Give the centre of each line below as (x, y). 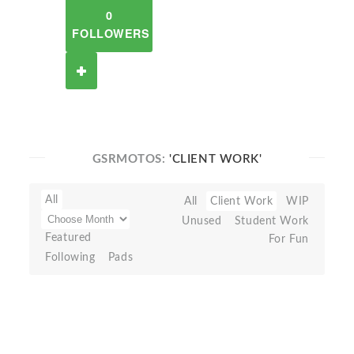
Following (70, 257)
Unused (201, 221)
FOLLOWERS (111, 33)
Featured (68, 237)
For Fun (288, 239)
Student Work (271, 221)
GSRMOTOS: (131, 159)
